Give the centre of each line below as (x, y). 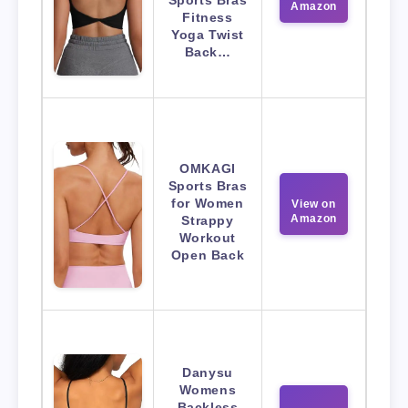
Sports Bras (208, 185)
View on (314, 204)
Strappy (208, 220)
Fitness (208, 17)
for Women (208, 203)
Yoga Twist (208, 34)
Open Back (208, 255)
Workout (208, 237)
